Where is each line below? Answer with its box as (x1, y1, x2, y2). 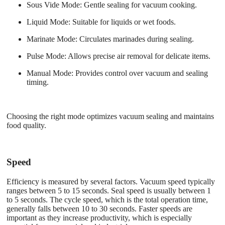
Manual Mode (27, 69, 71, 78)
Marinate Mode (27, 35, 75, 44)
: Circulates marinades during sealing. (75, 35, 194, 44)
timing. (27, 78, 49, 87)
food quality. (7, 121, 46, 130)
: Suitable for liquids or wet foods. (68, 18, 176, 27)
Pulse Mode (27, 52, 64, 61)
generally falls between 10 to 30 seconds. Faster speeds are (7, 204, 192, 213)
